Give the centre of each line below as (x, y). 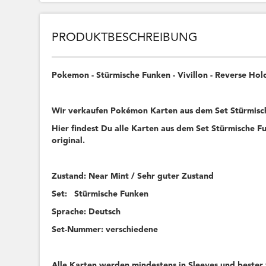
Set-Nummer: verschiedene (105, 230)
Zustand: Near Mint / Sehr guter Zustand (133, 177)
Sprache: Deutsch (86, 212)
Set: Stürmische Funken (100, 194)
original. (69, 141)
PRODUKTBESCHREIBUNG (125, 38)
